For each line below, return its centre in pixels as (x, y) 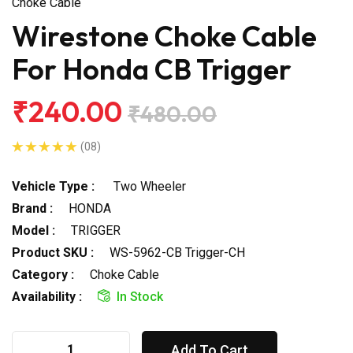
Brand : (32, 208)
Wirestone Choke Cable (164, 35)
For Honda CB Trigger (152, 69)
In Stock (140, 296)
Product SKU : (53, 252)
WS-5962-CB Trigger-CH (177, 252)
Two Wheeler (148, 186)
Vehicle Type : (53, 186)
